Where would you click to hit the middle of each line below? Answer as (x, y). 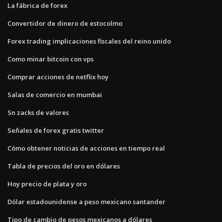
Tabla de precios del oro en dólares (64, 166)
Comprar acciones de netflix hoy (58, 77)
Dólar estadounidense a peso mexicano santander (86, 201)
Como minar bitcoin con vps (51, 59)
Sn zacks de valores (38, 112)
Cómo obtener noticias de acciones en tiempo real (86, 148)
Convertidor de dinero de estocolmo (65, 23)
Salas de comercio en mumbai (55, 94)
